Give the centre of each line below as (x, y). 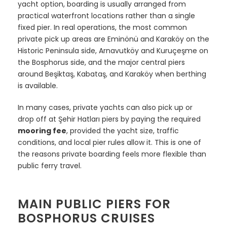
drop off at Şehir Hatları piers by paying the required (109, 119)
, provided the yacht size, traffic (123, 130)
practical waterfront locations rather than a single (106, 15)
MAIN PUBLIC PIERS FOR (94, 204)
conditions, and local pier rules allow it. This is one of (109, 142)
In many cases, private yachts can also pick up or (105, 107)
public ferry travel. (50, 165)
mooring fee (42, 130)
